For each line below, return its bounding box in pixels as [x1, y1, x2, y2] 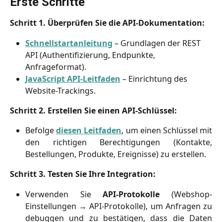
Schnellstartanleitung [25, 37, 112, 49]
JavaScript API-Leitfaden [25, 73, 120, 84]
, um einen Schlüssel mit [121, 125, 213, 136]
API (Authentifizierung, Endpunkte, [25, 49, 157, 60]
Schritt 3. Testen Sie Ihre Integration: [10, 168, 156, 180]
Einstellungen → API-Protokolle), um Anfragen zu [25, 200, 212, 212]
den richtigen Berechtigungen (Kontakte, [25, 137, 212, 148]
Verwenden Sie [25, 188, 103, 200]
